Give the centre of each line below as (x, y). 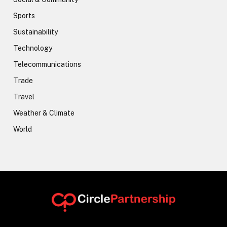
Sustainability (35, 32)
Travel (24, 97)
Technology (33, 48)
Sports (24, 15)
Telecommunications (47, 64)
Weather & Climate (44, 113)
